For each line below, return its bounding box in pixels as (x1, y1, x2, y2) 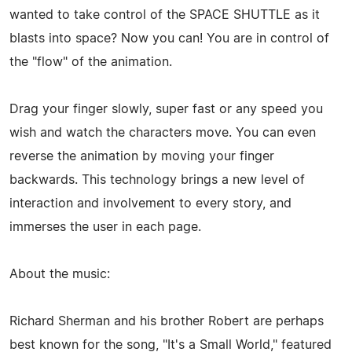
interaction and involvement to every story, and (9, 196, 291, 210)
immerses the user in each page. (9, 220, 201, 233)
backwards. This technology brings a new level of (9, 173, 305, 186)
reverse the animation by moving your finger (9, 149, 274, 163)
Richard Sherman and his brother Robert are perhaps (9, 314, 324, 328)
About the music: (9, 267, 110, 280)
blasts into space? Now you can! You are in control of (9, 31, 329, 45)
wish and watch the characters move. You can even (9, 126, 316, 139)
